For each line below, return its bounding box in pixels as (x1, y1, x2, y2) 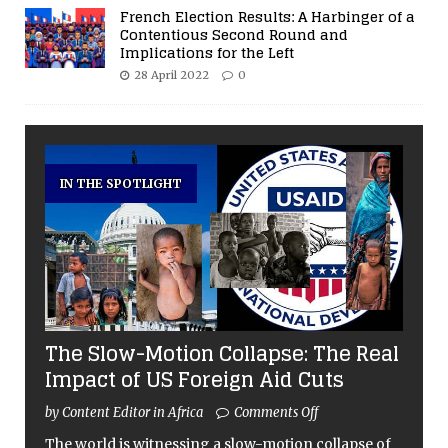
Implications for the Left (120, 39, 294, 65)
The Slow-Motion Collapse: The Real (45, 335, 399, 372)
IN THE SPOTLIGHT (60, 175, 182, 191)
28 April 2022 (134, 67, 209, 82)
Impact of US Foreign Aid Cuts (45, 361, 344, 398)
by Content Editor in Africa (45, 403, 206, 421)
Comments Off (234, 403, 318, 421)
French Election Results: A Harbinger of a (120, 3, 415, 29)
